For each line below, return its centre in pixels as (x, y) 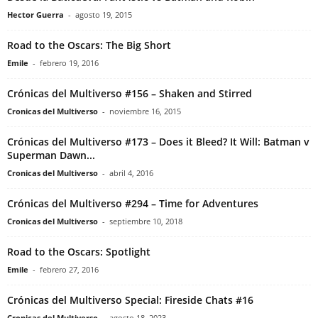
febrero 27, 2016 (69, 270)
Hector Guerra (35, 15)
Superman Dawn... (51, 155)
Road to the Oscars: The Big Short (89, 45)
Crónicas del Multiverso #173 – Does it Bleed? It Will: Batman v (158, 142)
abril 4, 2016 (131, 173)
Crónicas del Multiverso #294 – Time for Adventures (133, 204)
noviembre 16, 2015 (145, 111)
